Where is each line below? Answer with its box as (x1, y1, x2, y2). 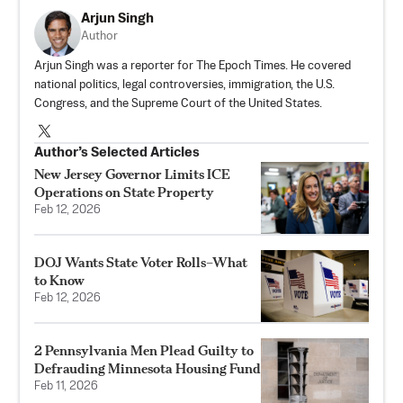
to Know (34, 271, 85, 289)
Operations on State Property (34, 183, 214, 201)
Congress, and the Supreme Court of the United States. (34, 97, 322, 110)
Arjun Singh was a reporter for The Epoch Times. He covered (34, 59, 351, 72)
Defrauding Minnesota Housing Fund (34, 359, 261, 377)
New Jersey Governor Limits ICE (34, 165, 230, 183)
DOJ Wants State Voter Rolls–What (34, 253, 247, 271)
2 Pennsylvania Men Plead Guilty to (34, 341, 254, 359)
